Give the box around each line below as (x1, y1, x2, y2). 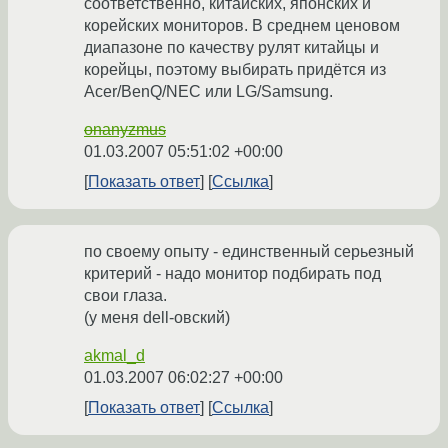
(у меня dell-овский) (84, 309, 230, 327)
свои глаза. (84, 287, 167, 305)
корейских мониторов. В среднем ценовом (84, 17, 400, 35)
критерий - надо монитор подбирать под (84, 265, 381, 283)
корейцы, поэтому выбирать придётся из (84, 61, 386, 79)
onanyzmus (84, 121, 166, 139)
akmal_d (84, 347, 145, 365)
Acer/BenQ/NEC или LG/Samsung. (84, 83, 333, 101)
